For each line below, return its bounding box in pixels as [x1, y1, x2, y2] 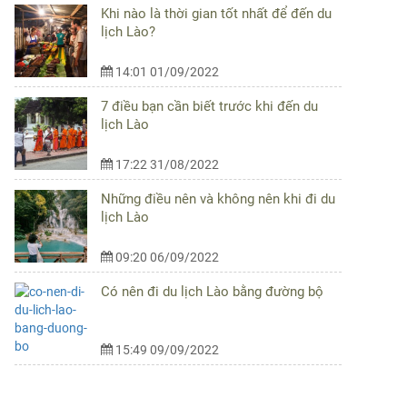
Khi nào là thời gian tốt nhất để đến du [101, 5, 332, 22]
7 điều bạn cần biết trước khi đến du [101, 97, 318, 114]
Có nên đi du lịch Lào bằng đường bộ [101, 283, 323, 300]
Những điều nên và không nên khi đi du [101, 190, 335, 207]
